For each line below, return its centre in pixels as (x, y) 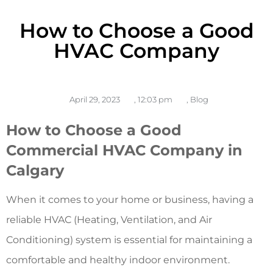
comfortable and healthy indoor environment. (118, 260)
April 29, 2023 (95, 99)
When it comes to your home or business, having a (130, 199)
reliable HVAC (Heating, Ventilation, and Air (109, 219)
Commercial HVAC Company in (124, 150)
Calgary (35, 170)
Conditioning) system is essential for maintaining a (129, 239)
